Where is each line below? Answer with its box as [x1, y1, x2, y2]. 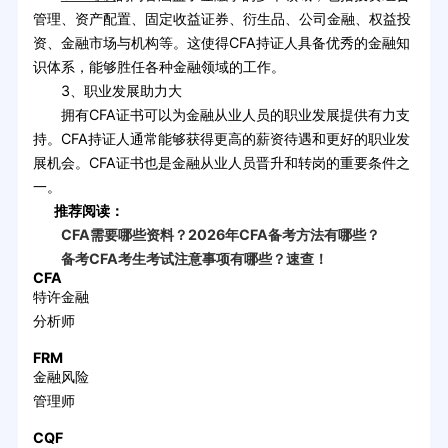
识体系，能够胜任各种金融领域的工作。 [32, 57, 285, 75]
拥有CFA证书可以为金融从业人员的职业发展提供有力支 [32, 105, 410, 123]
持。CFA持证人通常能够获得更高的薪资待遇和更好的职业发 [32, 129, 410, 147]
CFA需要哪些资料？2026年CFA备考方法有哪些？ [32, 225, 380, 243]
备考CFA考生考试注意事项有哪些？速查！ [32, 249, 328, 267]
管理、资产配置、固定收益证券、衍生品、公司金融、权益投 [32, 9, 411, 27]
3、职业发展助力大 [32, 81, 182, 99]
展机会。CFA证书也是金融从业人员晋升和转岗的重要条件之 [32, 153, 410, 171]
